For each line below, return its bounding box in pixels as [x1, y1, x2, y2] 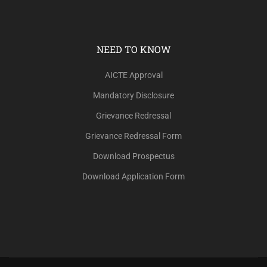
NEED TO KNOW [96, 43, 171, 56]
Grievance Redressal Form [85, 131, 182, 141]
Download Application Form [82, 172, 185, 182]
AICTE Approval [104, 70, 163, 80]
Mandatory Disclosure [93, 91, 174, 101]
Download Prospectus [92, 151, 175, 162]
